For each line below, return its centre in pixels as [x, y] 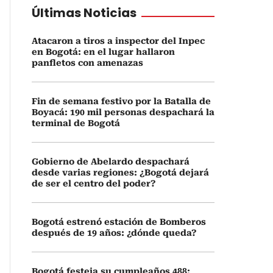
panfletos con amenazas [87, 63]
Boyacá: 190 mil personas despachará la [123, 112]
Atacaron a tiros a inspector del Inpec [118, 41]
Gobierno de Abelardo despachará [111, 161]
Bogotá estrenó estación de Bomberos [119, 222]
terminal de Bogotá [76, 123]
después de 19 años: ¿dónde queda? [114, 233]
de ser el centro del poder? [94, 183]
